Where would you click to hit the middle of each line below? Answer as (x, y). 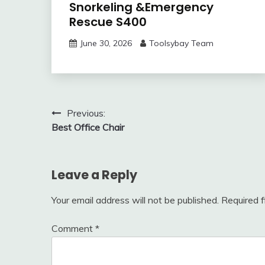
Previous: (86, 113)
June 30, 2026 (106, 43)
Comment (73, 228)
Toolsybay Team (181, 43)
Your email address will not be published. (135, 200)
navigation (92, 137)
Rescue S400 (108, 22)
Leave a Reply (94, 174)
